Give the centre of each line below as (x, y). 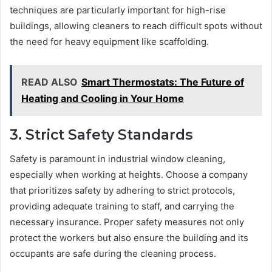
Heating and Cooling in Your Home (103, 98)
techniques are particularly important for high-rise (118, 10)
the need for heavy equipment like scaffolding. (109, 41)
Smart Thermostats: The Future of (163, 82)
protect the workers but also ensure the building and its (129, 238)
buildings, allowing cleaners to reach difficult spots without (136, 25)
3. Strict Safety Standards (101, 134)
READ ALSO (49, 82)
